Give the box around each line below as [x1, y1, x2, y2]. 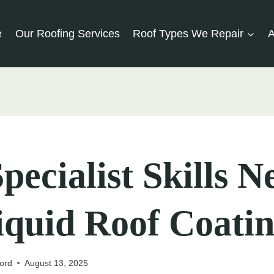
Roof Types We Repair [133, 28, 244, 40]
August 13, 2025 [24, 257, 89, 268]
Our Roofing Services [15, 28, 120, 40]
